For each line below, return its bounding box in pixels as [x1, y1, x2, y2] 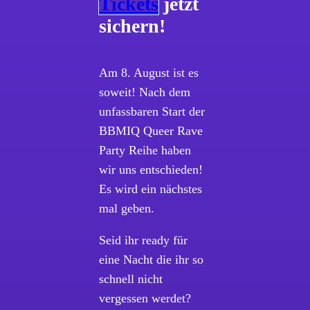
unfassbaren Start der [99, 104, 206, 119]
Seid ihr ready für [99, 233, 188, 248]
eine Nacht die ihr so [99, 253, 204, 267]
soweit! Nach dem [99, 85, 191, 100]
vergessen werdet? [99, 291, 192, 306]
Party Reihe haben [99, 143, 192, 158]
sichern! [99, 15, 166, 37]
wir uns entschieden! [99, 163, 203, 177]
